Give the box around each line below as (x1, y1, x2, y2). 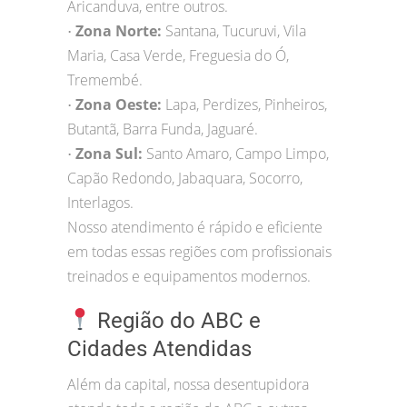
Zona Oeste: (75, 94, 165, 115)
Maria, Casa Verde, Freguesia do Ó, (67, 45, 289, 66)
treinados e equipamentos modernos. (67, 266, 311, 287)
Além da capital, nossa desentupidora (67, 374, 309, 395)
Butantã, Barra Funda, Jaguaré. (67, 119, 258, 140)
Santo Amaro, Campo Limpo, (146, 144, 329, 164)
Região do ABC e (92, 308, 262, 334)
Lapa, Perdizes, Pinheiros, (165, 94, 327, 115)
